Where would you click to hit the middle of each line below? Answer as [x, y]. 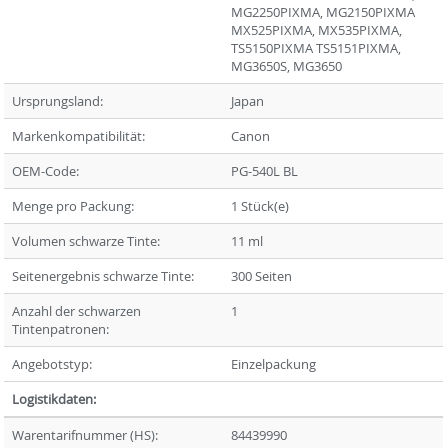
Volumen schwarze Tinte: [86, 240]
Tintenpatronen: [61, 328]
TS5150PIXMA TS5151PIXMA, [316, 47]
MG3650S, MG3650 [287, 65]
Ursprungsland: [58, 100]
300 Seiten [262, 275]
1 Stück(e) [260, 205]
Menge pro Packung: [73, 205]
